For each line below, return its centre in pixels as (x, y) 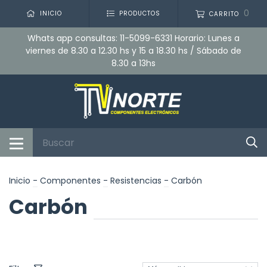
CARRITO (224, 14)
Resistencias (136, 181)
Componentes (70, 181)
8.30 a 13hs (133, 63)
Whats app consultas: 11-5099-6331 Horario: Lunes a (133, 38)
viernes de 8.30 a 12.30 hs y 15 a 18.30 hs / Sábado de (133, 51)
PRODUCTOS (140, 14)
